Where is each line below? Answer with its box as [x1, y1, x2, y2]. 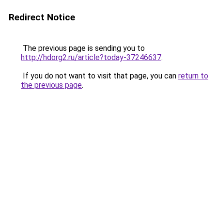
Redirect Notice [9, 12, 75, 23]
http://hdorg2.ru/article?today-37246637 [21, 53, 161, 62]
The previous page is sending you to [21, 44, 145, 53]
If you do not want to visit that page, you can [21, 71, 178, 80]
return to [178, 71, 208, 80]
